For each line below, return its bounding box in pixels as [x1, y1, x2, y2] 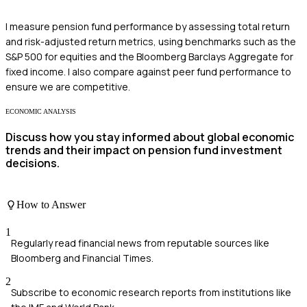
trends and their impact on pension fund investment [5, 142, 282, 158]
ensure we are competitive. [5, 79, 130, 93]
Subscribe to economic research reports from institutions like [11, 285, 291, 299]
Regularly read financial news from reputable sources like [11, 236, 269, 249]
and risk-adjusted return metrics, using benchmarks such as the [5, 34, 296, 48]
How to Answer [16, 199, 86, 211]
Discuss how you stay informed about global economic [5, 129, 294, 145]
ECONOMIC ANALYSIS [5, 107, 76, 115]
